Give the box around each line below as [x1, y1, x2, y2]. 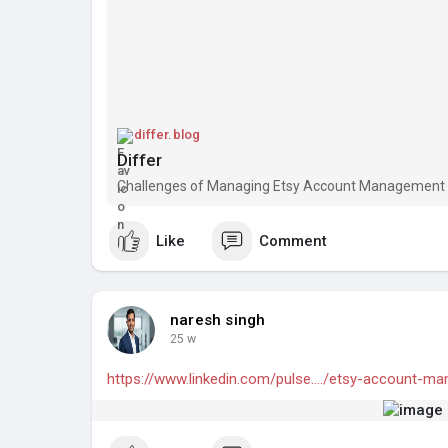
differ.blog [134, 127, 201, 143]
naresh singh [170, 311, 266, 330]
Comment [259, 231, 327, 250]
